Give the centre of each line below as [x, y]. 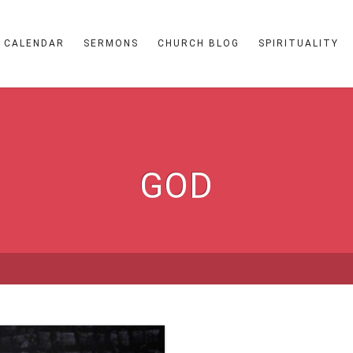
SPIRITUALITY [299, 43]
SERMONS [111, 43]
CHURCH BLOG [199, 43]
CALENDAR [34, 43]
